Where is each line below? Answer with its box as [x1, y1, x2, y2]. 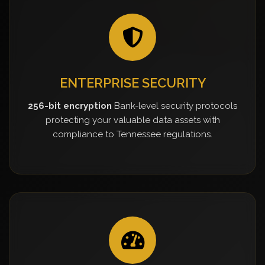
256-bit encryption [28, 100, 112, 111]
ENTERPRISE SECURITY [59, 75, 206, 91]
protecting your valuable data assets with [45, 114, 220, 125]
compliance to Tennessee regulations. [53, 128, 212, 140]
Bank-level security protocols [112, 100, 237, 111]
